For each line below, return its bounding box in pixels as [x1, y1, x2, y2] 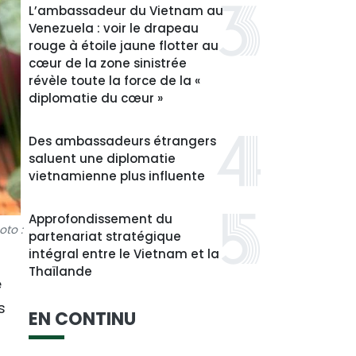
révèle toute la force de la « [29, 72, 200, 89]
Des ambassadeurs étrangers [29, 133, 216, 149]
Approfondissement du [29, 211, 172, 227]
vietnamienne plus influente [29, 168, 205, 184]
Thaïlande [29, 263, 92, 280]
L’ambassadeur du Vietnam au [29, 2, 223, 19]
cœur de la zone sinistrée [29, 55, 187, 72]
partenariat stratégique [29, 228, 181, 245]
